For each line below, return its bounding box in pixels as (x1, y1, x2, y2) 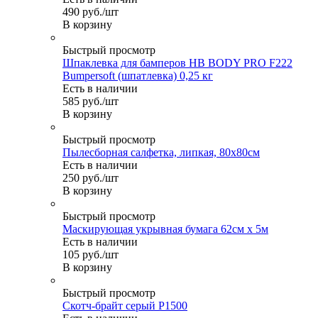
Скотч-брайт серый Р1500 (62, 299, 187, 312)
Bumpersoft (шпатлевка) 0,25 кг (62, 69, 213, 82)
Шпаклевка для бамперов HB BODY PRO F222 (62, 56, 292, 69)
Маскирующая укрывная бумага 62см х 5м (62, 222, 268, 235)
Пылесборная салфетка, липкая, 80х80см (62, 146, 260, 158)
